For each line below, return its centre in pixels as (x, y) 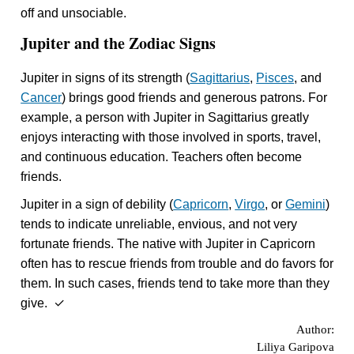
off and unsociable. (74, 13)
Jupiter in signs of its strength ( (105, 78)
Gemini (306, 205)
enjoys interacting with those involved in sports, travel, (171, 137)
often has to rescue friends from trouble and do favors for (177, 264)
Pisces (275, 78)
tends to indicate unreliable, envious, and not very (159, 224)
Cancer (41, 98)
